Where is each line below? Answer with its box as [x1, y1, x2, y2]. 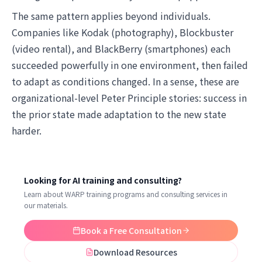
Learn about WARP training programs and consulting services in [24, 189, 227, 199]
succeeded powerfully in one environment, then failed [12, 58, 248, 72]
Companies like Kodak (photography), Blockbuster [12, 25, 233, 39]
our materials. [24, 200, 68, 210]
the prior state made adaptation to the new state [12, 107, 226, 121]
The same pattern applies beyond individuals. [12, 9, 211, 23]
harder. [12, 123, 42, 137]
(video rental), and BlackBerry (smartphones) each [12, 42, 230, 56]
